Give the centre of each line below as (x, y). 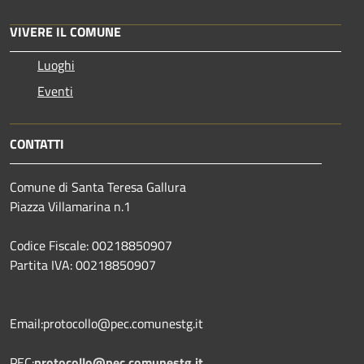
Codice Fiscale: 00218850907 (91, 246)
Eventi (55, 91)
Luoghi (56, 65)
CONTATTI (37, 144)
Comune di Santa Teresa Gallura (98, 187)
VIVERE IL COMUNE (65, 32)
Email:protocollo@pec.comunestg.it (106, 324)
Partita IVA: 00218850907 (83, 265)
